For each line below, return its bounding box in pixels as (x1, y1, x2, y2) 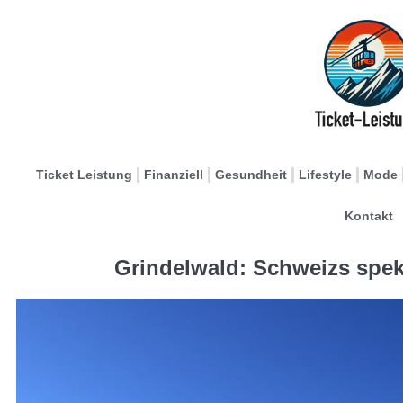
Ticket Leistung (36, 167, 132, 182)
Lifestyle (299, 167, 352, 182)
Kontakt (344, 209, 393, 223)
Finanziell (144, 167, 203, 182)
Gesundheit (215, 167, 287, 182)
